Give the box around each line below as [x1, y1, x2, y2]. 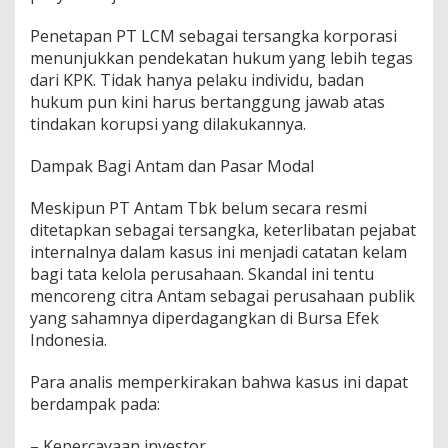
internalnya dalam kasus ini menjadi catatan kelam [30, 241, 407, 264]
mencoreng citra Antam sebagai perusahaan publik [30, 285, 415, 308]
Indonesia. [30, 329, 107, 352]
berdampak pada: [30, 393, 160, 416]
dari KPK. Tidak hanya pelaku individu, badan [30, 69, 364, 92]
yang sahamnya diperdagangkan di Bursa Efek [30, 307, 379, 330]
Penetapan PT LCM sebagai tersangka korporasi [30, 25, 397, 48]
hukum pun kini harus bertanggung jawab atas [30, 91, 385, 114]
